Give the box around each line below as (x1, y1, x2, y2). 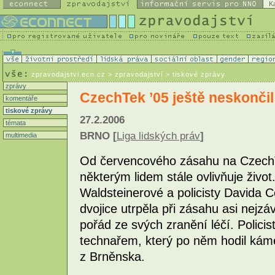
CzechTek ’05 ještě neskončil (80, 90, 274, 106)
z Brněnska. (80, 249, 145, 263)
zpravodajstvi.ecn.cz (31, 71, 106, 78)
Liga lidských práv (117, 130, 200, 142)
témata (4, 119, 26, 126)
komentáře (4, 95, 37, 102)
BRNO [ (80, 130, 117, 142)
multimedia (4, 131, 37, 139)
